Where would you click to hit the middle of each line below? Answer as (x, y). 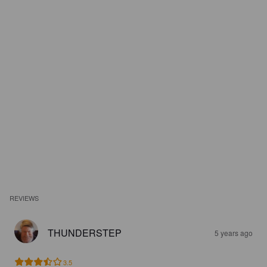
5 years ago (234, 233)
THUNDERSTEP (85, 233)
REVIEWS (24, 198)
